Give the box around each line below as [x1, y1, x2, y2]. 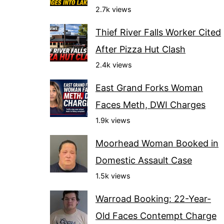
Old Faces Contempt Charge [95, 210, 216, 221]
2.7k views [95, 4, 131, 13]
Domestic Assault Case [95, 154, 192, 165]
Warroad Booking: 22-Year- [95, 193, 211, 204]
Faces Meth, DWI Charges [95, 99, 205, 110]
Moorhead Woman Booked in [95, 137, 218, 148]
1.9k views [95, 115, 130, 124]
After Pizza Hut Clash [95, 43, 185, 54]
